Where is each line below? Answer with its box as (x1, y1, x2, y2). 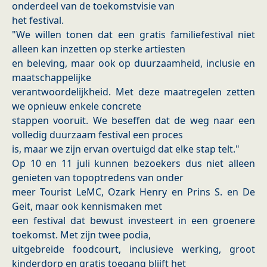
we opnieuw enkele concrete (12, 100, 141, 113)
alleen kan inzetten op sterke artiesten (12, 42, 185, 56)
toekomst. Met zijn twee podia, (12, 228, 151, 242)
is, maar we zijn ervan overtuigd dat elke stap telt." (12, 142, 240, 156)
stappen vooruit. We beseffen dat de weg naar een (12, 114, 255, 128)
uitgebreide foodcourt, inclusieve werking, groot (12, 243, 255, 256)
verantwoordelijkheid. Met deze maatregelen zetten (12, 85, 255, 99)
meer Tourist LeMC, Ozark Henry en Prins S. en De (12, 185, 255, 199)
